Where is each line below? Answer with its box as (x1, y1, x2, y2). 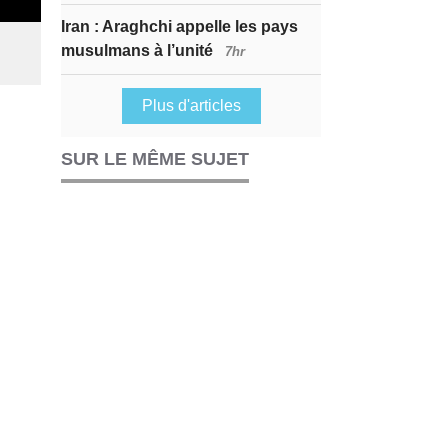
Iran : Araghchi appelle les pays (61, 18, 298, 35)
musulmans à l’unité (61, 42, 217, 59)
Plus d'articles (141, 97, 241, 114)
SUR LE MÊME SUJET (61, 149, 249, 169)
